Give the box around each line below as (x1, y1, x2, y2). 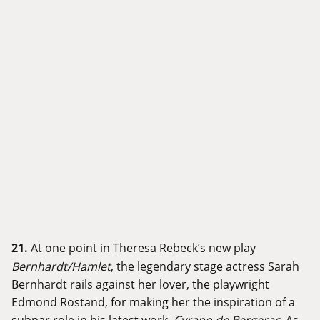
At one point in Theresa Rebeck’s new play (31, 240, 256, 256)
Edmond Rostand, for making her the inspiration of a (11, 294, 295, 310)
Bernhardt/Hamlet (11, 259, 111, 274)
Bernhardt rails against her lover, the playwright (11, 276, 269, 292)
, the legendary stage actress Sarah (111, 259, 299, 274)
